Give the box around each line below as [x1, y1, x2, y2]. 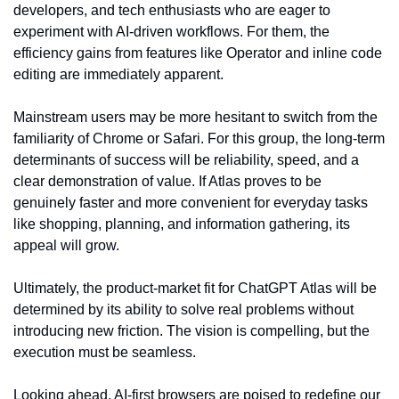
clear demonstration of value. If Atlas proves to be [13, 174, 322, 189]
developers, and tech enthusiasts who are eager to [13, 3, 330, 18]
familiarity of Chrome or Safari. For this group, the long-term [13, 131, 385, 146]
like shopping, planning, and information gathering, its [13, 216, 350, 232]
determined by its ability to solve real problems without [13, 302, 354, 317]
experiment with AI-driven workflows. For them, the [13, 24, 330, 39]
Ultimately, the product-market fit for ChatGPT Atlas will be [13, 281, 377, 296]
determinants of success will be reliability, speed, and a [13, 152, 359, 167]
